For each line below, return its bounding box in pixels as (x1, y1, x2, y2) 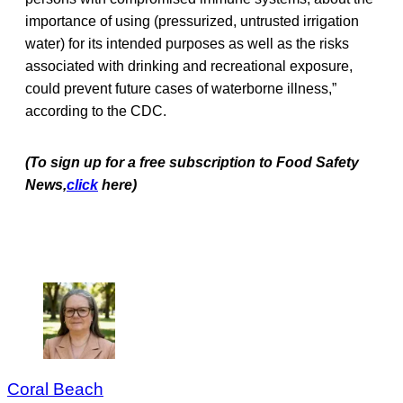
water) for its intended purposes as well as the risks (25, 35, 349, 51)
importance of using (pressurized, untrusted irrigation (25, 13, 359, 29)
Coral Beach (7, 379, 103, 399)
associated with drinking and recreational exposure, (25, 58, 353, 74)
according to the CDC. (25, 103, 166, 119)
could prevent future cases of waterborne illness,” (25, 80, 336, 96)
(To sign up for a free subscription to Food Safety (25, 154, 359, 170)
